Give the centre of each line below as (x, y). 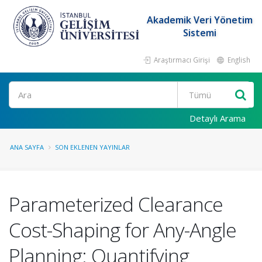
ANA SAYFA (27, 147)
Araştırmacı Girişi (181, 60)
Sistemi (200, 33)
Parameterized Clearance (116, 204)
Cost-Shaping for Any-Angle (123, 230)
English (238, 60)
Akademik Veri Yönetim (200, 20)
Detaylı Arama (218, 118)
